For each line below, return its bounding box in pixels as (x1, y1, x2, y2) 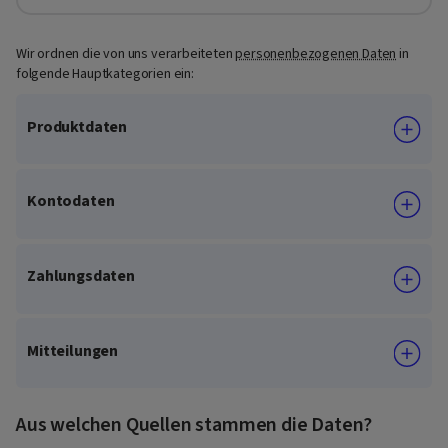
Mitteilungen (27, 339, 119, 362)
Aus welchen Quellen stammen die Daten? (16, 410, 373, 439)
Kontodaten (27, 190, 115, 213)
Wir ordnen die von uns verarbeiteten (16, 43, 236, 64)
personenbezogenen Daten (235, 43, 397, 64)
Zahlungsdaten (27, 265, 136, 288)
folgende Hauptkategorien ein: (16, 63, 194, 84)
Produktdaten (27, 115, 128, 138)
